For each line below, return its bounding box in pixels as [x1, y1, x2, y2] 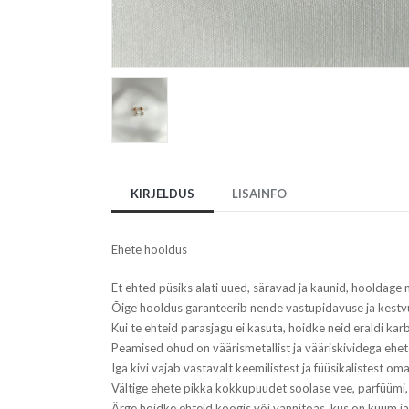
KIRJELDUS [131, 185, 194, 201]
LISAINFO [232, 185, 287, 201]
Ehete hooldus [111, 241, 187, 257]
